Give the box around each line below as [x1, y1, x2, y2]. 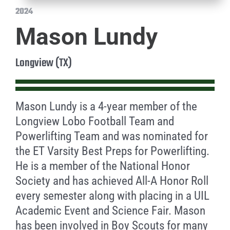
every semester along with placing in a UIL [15, 189, 209, 203]
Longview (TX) [15, 54, 72, 72]
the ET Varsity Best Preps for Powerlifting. [15, 144, 209, 158]
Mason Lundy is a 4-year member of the [15, 100, 197, 113]
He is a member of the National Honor [15, 159, 190, 173]
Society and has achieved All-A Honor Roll [15, 174, 208, 188]
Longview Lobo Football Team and [15, 114, 174, 128]
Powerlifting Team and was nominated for [15, 129, 208, 143]
